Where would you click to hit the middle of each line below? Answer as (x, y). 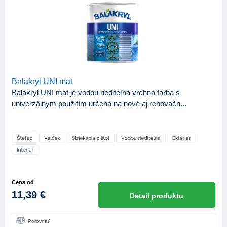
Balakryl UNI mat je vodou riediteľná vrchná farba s (96, 93)
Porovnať (39, 221)
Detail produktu (157, 196)
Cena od (23, 183)
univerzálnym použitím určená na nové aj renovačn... (99, 104)
